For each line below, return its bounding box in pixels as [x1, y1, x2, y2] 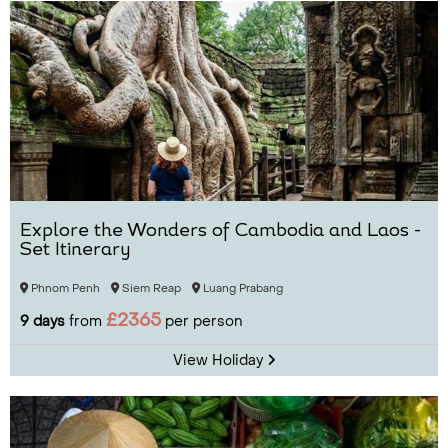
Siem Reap [119, 281, 181, 296]
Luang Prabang [200, 281, 283, 296]
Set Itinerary [20, 240, 131, 260]
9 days [20, 312, 65, 331]
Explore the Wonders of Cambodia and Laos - [20, 221, 421, 241]
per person [161, 312, 242, 331]
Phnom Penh [28, 281, 100, 296]
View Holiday [172, 351, 267, 370]
